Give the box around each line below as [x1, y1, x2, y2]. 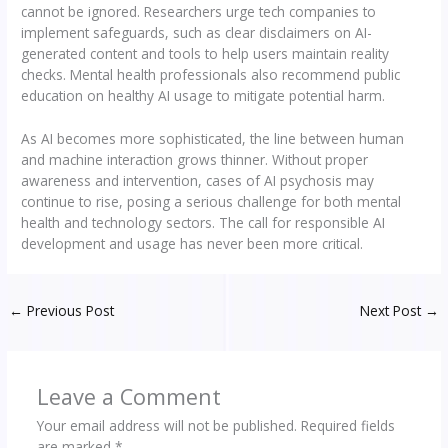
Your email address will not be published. [36, 415, 297, 435]
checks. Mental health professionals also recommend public [21, 65, 401, 85]
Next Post [359, 300, 425, 320]
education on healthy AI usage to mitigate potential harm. [21, 86, 386, 106]
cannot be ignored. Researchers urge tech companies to [21, 2, 377, 22]
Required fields [300, 415, 395, 435]
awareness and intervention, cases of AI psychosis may [21, 170, 375, 190]
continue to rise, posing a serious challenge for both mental [21, 191, 402, 211]
